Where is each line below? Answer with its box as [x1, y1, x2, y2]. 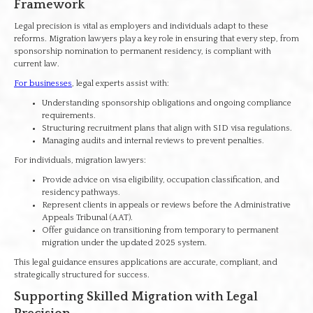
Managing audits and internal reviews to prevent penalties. [42, 136, 264, 145]
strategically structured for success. [14, 270, 150, 279]
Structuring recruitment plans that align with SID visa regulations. [42, 124, 292, 133]
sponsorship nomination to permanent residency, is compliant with [14, 47, 271, 56]
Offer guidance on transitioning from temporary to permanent [42, 226, 279, 235]
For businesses [14, 79, 72, 88]
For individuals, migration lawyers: [14, 156, 146, 165]
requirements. [42, 111, 96, 120]
